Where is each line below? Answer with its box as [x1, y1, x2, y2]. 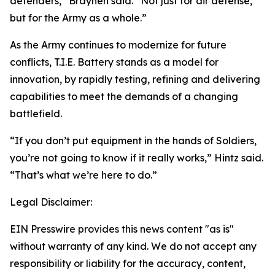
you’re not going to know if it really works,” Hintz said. [10, 152, 263, 164]
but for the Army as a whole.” [10, 12, 147, 24]
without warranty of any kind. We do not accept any [10, 240, 257, 252]
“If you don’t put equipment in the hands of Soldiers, [10, 134, 257, 147]
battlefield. [10, 107, 62, 120]
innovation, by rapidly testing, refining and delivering [10, 73, 260, 85]
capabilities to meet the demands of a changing [10, 90, 238, 103]
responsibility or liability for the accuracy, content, [10, 257, 246, 269]
